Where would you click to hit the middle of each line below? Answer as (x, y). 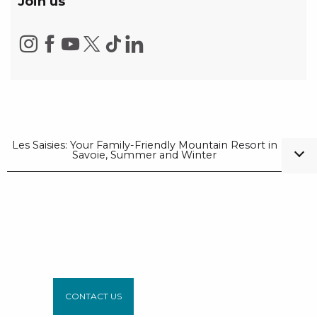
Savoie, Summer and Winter (144, 155)
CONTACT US (93, 296)
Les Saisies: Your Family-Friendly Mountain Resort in (144, 145)
